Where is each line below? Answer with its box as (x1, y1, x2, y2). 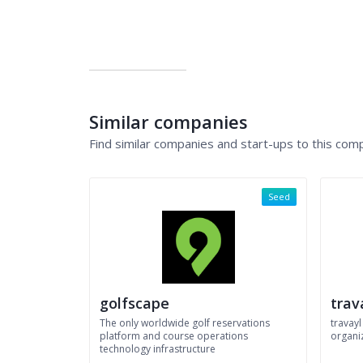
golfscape (100, 293, 169, 313)
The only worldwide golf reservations (100, 316, 270, 330)
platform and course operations (100, 329, 248, 343)
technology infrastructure (100, 342, 216, 356)
